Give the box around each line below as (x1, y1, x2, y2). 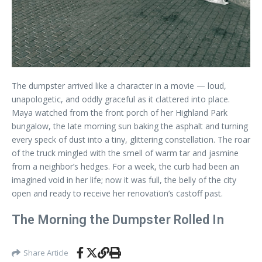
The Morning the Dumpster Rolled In (12, 212, 224, 227)
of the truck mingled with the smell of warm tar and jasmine (12, 147, 239, 158)
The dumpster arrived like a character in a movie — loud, (12, 80, 226, 91)
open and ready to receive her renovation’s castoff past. (12, 188, 223, 199)
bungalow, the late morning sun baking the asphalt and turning (12, 120, 248, 132)
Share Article (23, 247, 68, 258)
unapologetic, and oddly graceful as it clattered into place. (12, 94, 230, 105)
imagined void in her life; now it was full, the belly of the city (12, 174, 236, 185)
